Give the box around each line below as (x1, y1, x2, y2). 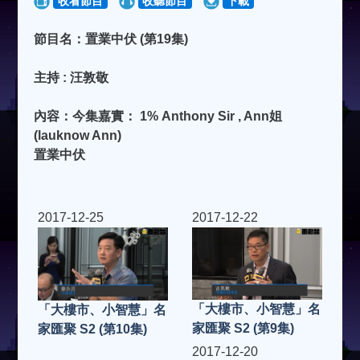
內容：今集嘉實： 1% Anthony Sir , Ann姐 (34, 108, 283, 123)
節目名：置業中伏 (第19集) (34, 31, 189, 46)
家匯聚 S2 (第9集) (192, 321, 294, 335)
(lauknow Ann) (34, 128, 122, 142)
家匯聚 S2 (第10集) (38, 321, 148, 336)
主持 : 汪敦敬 (34, 70, 109, 84)
